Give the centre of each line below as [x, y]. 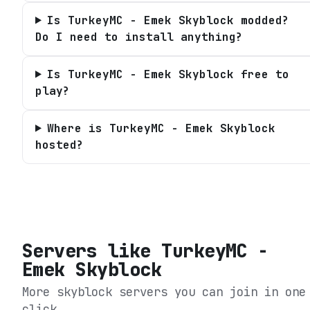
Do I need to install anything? [139, 37]
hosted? [60, 145]
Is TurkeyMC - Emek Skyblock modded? [168, 20]
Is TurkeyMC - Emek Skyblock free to [168, 74]
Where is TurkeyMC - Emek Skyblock [161, 128]
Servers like [92, 250]
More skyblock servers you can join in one [164, 291]
